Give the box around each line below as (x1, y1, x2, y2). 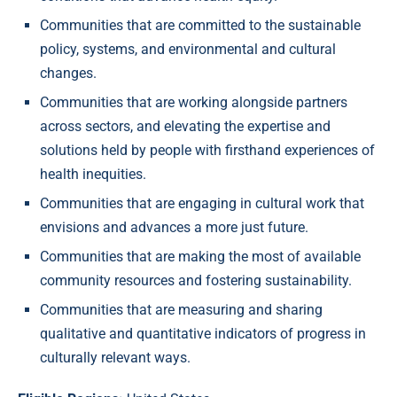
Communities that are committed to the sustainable (40, 17, 361, 35)
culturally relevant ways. (40, 349, 191, 367)
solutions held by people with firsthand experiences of (40, 142, 375, 160)
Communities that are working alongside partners (40, 94, 347, 112)
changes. (40, 65, 97, 82)
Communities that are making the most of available (40, 248, 361, 266)
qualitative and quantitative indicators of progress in (40, 325, 366, 343)
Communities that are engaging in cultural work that (40, 195, 364, 213)
